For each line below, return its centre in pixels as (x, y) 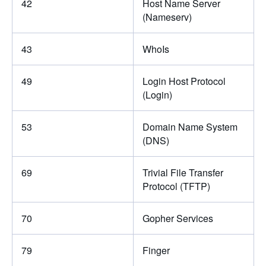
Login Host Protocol (184, 81)
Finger (156, 250)
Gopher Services (178, 218)
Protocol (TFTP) (176, 186)
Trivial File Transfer (183, 172)
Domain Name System (190, 126)
